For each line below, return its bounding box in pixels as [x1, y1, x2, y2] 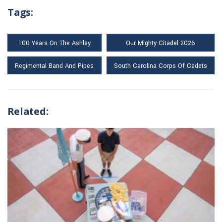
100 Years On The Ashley [18, 38, 91, 48]
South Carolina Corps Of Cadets [113, 61, 207, 70]
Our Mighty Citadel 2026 [125, 38, 195, 48]
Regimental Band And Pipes [15, 61, 94, 70]
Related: [7, 104, 49, 118]
